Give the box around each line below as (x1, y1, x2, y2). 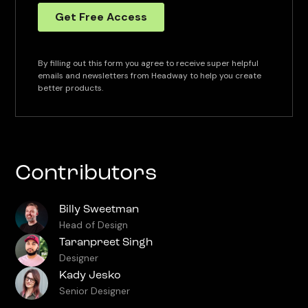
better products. (38, 82, 104, 93)
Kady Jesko (59, 270, 122, 282)
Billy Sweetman (59, 204, 140, 216)
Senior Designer (59, 285, 131, 298)
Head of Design (59, 219, 129, 232)
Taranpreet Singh (59, 237, 153, 249)
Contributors (15, 162, 158, 185)
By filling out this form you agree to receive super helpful (38, 57, 259, 69)
